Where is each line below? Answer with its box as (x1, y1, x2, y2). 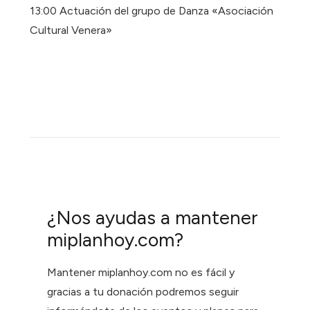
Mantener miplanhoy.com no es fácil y (47, 265, 235, 279)
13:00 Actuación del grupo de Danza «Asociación (30, 4, 274, 18)
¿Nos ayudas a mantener (47, 206, 259, 230)
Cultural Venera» (30, 24, 113, 37)
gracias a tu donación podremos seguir (47, 284, 239, 298)
